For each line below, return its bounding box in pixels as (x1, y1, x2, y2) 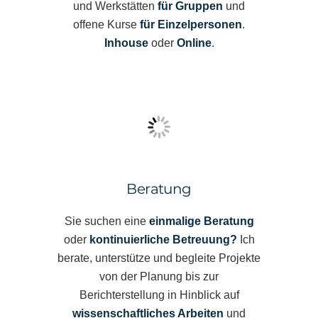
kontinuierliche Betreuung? (89, 233, 237, 246)
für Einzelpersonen (140, 18, 242, 31)
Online (176, 36, 212, 49)
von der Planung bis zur (99, 270, 219, 283)
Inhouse (104, 36, 148, 49)
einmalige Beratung (148, 214, 254, 227)
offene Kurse (73, 18, 140, 31)
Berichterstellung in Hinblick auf (79, 288, 239, 301)
